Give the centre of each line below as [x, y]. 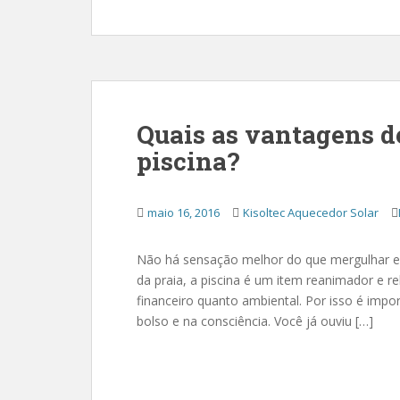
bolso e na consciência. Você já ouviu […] [255, 321]
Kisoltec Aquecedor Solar [311, 212]
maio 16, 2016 [183, 212]
